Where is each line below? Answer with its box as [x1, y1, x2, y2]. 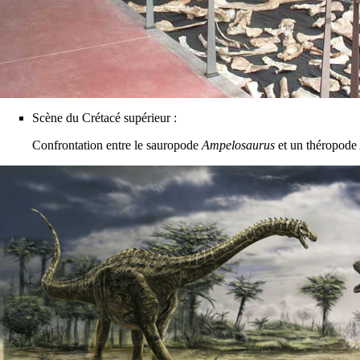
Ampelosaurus [202, 137, 275, 152]
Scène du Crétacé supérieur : [32, 110, 177, 125]
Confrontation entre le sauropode [32, 137, 202, 152]
